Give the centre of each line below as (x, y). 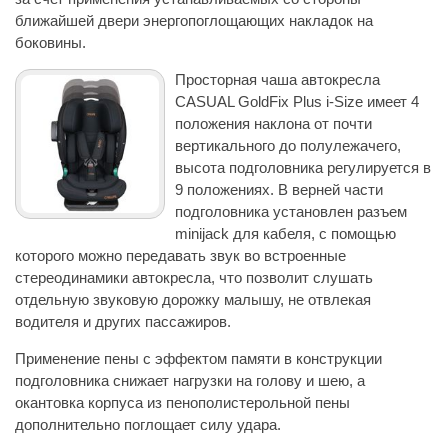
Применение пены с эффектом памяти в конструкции (198, 358)
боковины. (50, 42)
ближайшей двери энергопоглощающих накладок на (194, 20)
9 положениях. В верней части (279, 189)
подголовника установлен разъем (291, 211)
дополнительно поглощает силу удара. (148, 424)
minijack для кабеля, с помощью (285, 233)
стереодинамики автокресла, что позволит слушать (194, 277)
